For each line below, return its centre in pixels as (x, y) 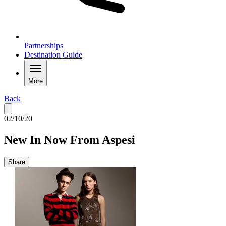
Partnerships (44, 45)
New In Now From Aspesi (70, 139)
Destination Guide (53, 54)
